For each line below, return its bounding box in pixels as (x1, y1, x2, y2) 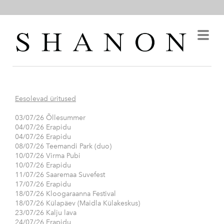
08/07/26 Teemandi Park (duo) (15, 142, 111, 151)
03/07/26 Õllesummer (15, 113, 85, 122)
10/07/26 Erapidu (15, 161, 71, 170)
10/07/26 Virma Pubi (15, 151, 80, 160)
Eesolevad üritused (15, 94, 76, 103)
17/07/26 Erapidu (15, 180, 71, 189)
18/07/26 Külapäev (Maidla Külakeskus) (15, 199, 140, 208)
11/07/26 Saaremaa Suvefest (15, 170, 105, 179)
